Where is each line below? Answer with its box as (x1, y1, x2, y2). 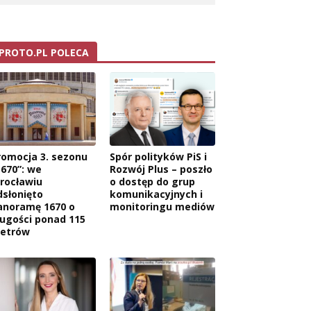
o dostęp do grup (110, 175, 195, 189)
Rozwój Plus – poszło (110, 162, 212, 176)
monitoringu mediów (110, 200, 215, 214)
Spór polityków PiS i (110, 150, 207, 164)
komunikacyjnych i (110, 187, 203, 201)
